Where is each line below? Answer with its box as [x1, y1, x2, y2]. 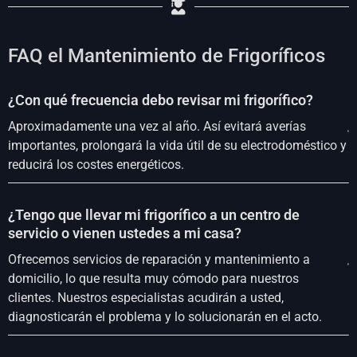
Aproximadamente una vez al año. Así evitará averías [8, 118, 306, 134]
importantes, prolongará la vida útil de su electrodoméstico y [8, 137, 347, 153]
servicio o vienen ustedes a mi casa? [8, 224, 241, 241]
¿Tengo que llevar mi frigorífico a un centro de [8, 206, 300, 223]
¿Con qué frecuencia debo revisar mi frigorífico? [8, 91, 313, 108]
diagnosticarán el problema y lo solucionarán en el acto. [8, 308, 322, 324]
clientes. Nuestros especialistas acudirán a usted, [8, 289, 284, 305]
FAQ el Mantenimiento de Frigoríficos [8, 44, 325, 67]
